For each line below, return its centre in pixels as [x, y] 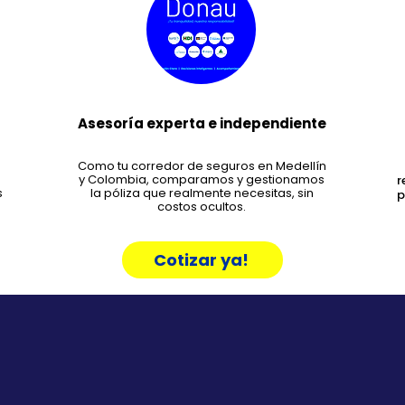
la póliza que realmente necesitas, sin [202, 193]
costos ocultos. [202, 207]
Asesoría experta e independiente [202, 123]
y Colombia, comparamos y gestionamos [202, 179]
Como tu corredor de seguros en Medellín [202, 166]
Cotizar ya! [201, 260]
